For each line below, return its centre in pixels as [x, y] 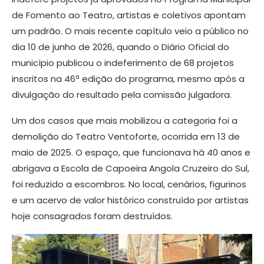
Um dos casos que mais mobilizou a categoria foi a [125, 120]
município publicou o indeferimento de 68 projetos [123, 62]
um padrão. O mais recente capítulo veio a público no [130, 31]
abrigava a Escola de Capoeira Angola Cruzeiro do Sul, [131, 168]
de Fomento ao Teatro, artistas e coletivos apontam [129, 15]
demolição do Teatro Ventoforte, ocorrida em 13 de [126, 136]
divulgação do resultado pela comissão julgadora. [122, 94]
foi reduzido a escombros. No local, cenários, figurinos [129, 184]
